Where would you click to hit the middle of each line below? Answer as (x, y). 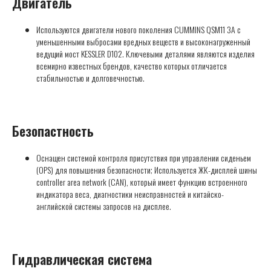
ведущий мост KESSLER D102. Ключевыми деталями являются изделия (145, 54)
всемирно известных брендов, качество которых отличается (132, 66)
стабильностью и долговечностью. (90, 78)
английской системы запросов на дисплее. (104, 206)
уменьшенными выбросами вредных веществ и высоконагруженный (143, 42)
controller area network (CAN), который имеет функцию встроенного (142, 182)
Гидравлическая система (82, 259)
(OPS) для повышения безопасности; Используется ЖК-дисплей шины (147, 170)
